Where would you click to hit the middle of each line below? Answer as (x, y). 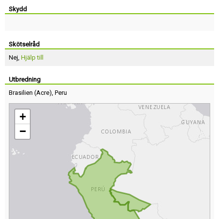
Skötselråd (24, 44)
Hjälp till (32, 57)
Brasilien (21, 93)
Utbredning (25, 79)
